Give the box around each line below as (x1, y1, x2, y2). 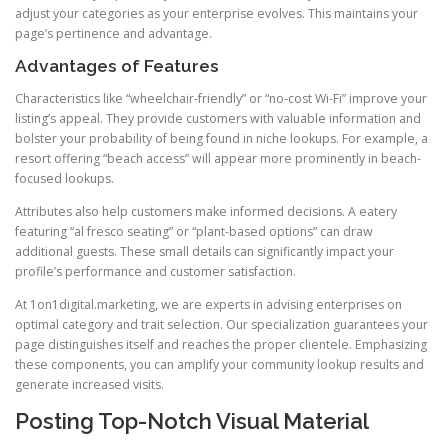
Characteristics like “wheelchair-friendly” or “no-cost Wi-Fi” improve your (15, 89, 427, 107)
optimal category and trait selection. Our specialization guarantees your (15, 316, 428, 334)
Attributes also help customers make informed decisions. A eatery (15, 202, 397, 220)
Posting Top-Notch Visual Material (15, 408, 369, 435)
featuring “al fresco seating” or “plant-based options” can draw (15, 222, 373, 240)
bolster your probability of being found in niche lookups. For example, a (15, 129, 428, 147)
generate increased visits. (15, 376, 164, 394)
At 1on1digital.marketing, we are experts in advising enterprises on (15, 296, 402, 314)
